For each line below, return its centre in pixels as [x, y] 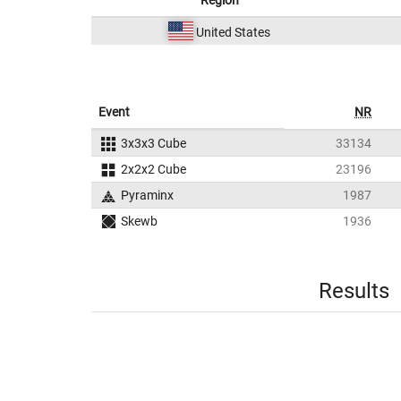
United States [231, 32]
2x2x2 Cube [153, 169]
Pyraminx [147, 195]
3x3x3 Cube [153, 143]
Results [354, 291]
